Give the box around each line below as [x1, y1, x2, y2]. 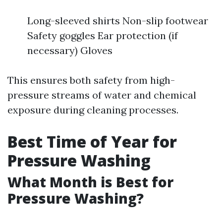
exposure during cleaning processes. [7, 104, 178, 116]
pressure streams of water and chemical [7, 89, 196, 101]
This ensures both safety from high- [7, 74, 175, 86]
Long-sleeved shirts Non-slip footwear [27, 14, 208, 27]
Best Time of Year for [7, 131, 177, 152]
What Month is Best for [7, 172, 173, 191]
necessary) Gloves [27, 44, 112, 56]
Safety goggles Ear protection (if [27, 29, 178, 42]
